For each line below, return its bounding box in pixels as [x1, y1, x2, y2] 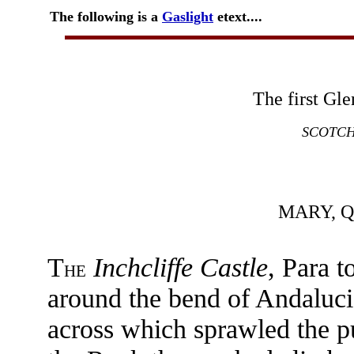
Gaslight [162, 9, 213, 24]
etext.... [213, 9, 262, 24]
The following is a [50, 9, 162, 24]
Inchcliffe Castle [92, 252, 268, 282]
